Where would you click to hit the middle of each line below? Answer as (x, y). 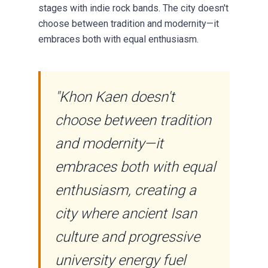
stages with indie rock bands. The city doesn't (133, 8)
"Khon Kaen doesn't (115, 97)
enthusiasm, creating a (126, 190)
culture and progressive (127, 237)
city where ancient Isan (126, 214)
